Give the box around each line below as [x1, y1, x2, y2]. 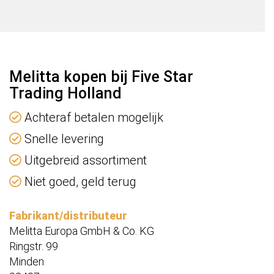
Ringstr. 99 [9, 240, 58, 253]
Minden [9, 255, 44, 268]
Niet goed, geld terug [21, 174, 136, 190]
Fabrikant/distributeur [9, 209, 127, 223]
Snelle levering [21, 131, 104, 147]
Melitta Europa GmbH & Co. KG [9, 224, 154, 238]
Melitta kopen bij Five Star [9, 68, 193, 86]
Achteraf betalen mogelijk [21, 110, 163, 125]
